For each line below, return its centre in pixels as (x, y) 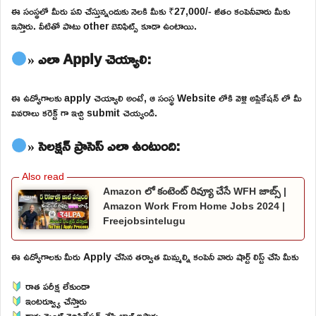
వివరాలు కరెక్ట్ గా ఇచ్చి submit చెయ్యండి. (84, 112)
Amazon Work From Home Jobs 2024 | (194, 206)
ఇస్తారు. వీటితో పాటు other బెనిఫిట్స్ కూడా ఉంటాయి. (104, 25)
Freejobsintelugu (144, 220)
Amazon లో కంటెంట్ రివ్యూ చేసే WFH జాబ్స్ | (195, 191)
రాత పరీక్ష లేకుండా (56, 286)
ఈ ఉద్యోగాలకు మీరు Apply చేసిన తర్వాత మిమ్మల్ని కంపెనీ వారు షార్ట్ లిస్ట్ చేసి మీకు (155, 257)
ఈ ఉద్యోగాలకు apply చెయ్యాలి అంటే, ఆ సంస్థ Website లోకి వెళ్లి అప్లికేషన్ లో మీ (157, 97)
